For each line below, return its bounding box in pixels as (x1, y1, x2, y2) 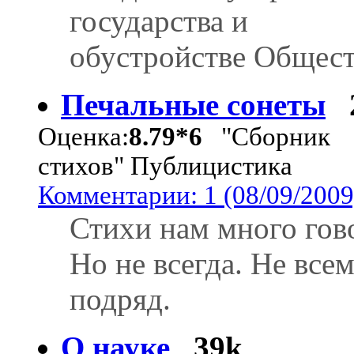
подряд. (70, 281, 171, 316)
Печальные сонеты (61, 87, 326, 122)
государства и (70, 3, 248, 38)
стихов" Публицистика (38, 151, 292, 180)
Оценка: (38, 122, 129, 151)
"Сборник (202, 122, 330, 151)
